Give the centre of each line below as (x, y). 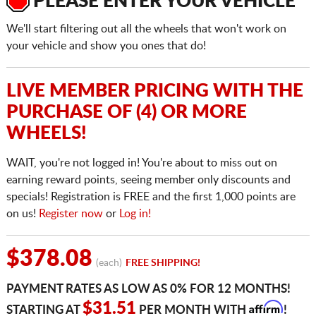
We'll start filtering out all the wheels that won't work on (146, 29)
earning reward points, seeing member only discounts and (148, 180)
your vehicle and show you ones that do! (106, 46)
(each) (109, 263)
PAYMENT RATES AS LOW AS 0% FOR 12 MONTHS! (148, 289)
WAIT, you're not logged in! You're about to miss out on (141, 163)
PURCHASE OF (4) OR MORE (126, 113)
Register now (71, 214)
